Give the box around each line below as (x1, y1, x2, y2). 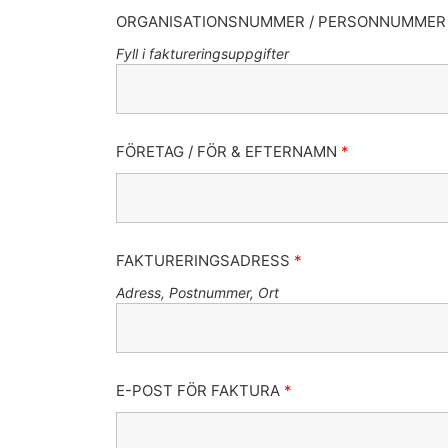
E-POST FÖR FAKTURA (115, 381, 284, 401)
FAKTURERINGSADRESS (115, 251, 294, 271)
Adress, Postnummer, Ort (115, 284, 279, 302)
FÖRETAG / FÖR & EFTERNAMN (115, 142, 341, 162)
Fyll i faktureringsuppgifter (115, 45, 293, 63)
